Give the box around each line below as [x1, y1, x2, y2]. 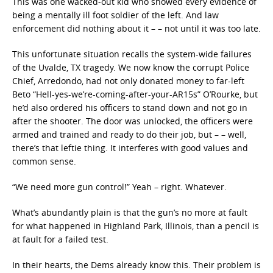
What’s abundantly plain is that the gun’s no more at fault [12, 207, 247, 218]
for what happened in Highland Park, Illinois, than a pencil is [12, 220, 259, 232]
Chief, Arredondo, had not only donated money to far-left [12, 75, 244, 87]
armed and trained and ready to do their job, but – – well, [12, 129, 246, 140]
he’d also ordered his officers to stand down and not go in [12, 102, 247, 113]
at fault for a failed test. [12, 233, 108, 245]
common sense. [12, 155, 76, 167]
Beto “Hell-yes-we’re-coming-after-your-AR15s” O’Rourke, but [12, 88, 258, 100]
